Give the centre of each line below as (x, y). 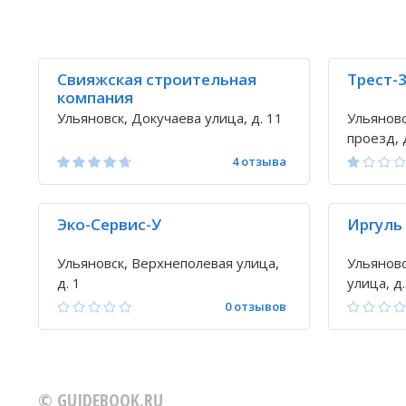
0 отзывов (256, 306)
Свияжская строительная (157, 79)
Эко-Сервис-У (109, 224)
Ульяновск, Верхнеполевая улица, (168, 263)
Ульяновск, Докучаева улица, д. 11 (170, 118)
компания (95, 97)
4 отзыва (259, 161)
